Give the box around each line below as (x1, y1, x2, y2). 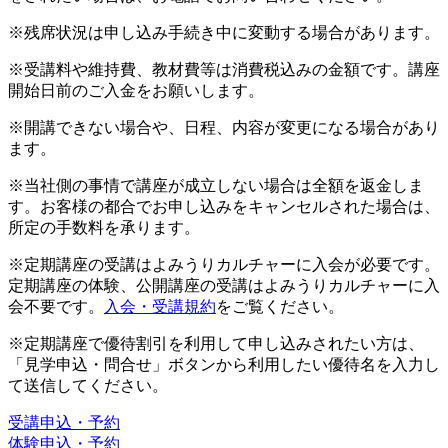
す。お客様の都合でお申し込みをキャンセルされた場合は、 (8, 197, 440, 215)
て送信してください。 (8, 376, 168, 394)
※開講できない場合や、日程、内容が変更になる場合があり (8, 118, 440, 136)
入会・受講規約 (104, 297, 216, 315)
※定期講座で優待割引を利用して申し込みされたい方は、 (8, 334, 424, 352)
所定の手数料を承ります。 (8, 218, 200, 236)
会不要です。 (8, 297, 104, 315)
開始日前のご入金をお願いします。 (8, 81, 264, 99)
